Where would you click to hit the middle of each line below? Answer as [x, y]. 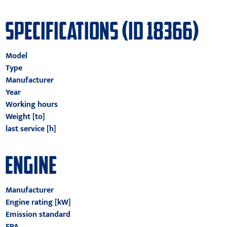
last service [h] [31, 129]
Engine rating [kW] [38, 202]
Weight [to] [25, 117]
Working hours [31, 105]
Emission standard [38, 215]
